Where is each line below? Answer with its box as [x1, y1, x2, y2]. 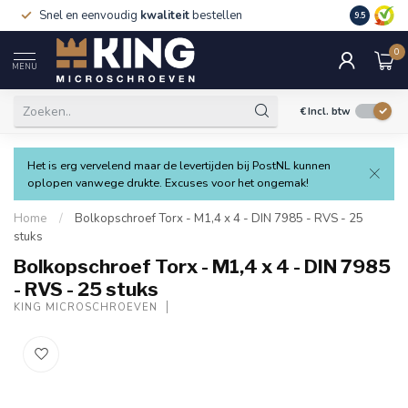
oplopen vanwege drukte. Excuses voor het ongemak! [27, 175, 309, 190]
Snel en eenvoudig [39, 7, 140, 24]
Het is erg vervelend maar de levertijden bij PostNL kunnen [27, 158, 331, 173]
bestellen [189, 7, 242, 24]
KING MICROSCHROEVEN [14, 300, 158, 314]
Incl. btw [308, 104, 351, 118]
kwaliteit [140, 7, 189, 24]
